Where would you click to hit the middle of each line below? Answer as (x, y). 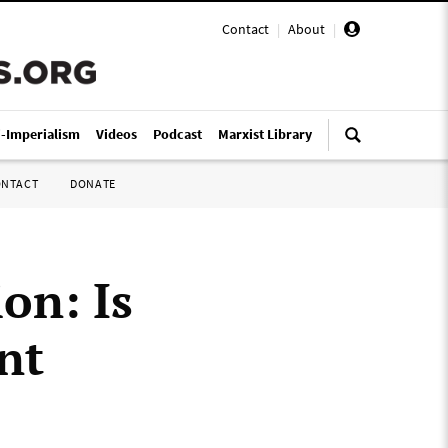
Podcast (177, 134)
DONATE (93, 183)
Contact (245, 29)
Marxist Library (265, 134)
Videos (116, 134)
